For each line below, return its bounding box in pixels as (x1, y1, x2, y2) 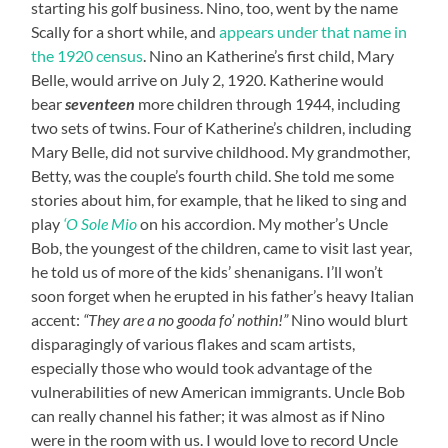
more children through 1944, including (135, 93, 401, 113)
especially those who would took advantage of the (31, 357, 373, 377)
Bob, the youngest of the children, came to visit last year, (31, 237, 413, 257)
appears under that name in (219, 21, 408, 41)
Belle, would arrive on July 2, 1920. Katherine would (31, 69, 385, 89)
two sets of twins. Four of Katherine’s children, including (31, 117, 412, 137)
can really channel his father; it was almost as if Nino (31, 405, 386, 425)
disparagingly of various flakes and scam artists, (31, 333, 356, 353)
